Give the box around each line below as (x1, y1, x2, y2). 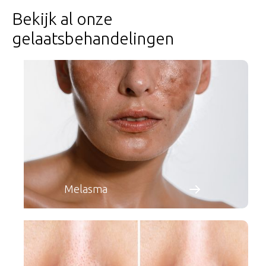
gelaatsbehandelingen (12, 28, 174, 47)
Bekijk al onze (12, 9, 113, 28)
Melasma (64, 183, 107, 195)
